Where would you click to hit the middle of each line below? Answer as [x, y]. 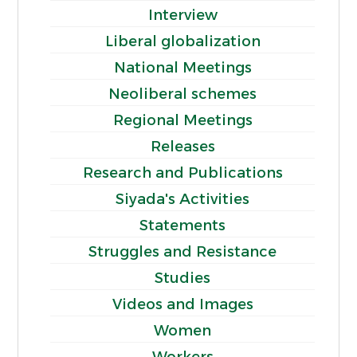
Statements [182, 225]
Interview [182, 15]
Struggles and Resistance [182, 251]
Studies [182, 278]
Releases [182, 146]
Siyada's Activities [182, 199]
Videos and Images [182, 304]
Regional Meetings [182, 120]
